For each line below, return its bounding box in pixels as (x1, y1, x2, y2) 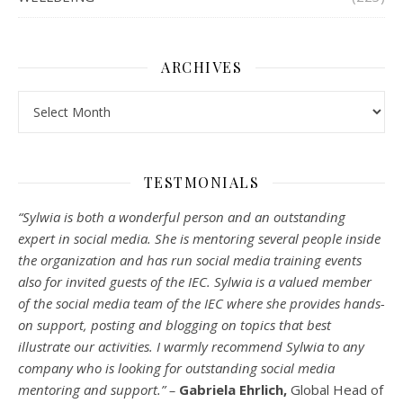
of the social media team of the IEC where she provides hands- (18, 294, 385, 313)
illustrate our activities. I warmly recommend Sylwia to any (18, 337, 364, 356)
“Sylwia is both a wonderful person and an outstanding (18, 208, 345, 227)
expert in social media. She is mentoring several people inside (18, 229, 381, 248)
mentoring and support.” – (18, 381, 179, 399)
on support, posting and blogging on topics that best (18, 316, 331, 335)
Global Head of (291, 381, 383, 399)
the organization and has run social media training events (18, 251, 362, 270)
